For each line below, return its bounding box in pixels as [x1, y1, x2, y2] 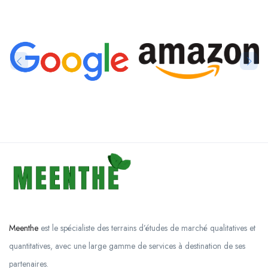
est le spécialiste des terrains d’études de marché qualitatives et [38, 222, 255, 234]
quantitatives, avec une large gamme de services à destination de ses [9, 240, 245, 252]
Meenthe [9, 222, 38, 234]
